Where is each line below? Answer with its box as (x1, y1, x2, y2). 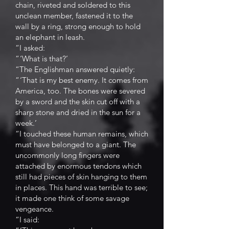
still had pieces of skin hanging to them (15, 172, 147, 181)
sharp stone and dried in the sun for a (15, 107, 141, 117)
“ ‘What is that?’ (15, 54, 68, 63)
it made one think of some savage (15, 193, 129, 203)
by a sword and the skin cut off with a (15, 97, 140, 106)
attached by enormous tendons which (15, 161, 142, 171)
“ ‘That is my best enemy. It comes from (15, 75, 148, 85)
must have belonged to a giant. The (15, 140, 136, 149)
